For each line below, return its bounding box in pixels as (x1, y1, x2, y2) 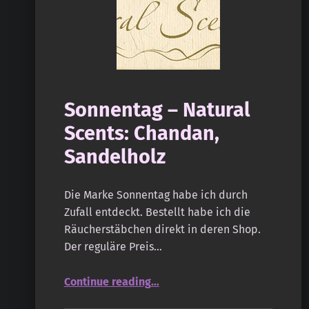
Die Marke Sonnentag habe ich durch (63, 188, 248, 202)
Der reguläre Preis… (63, 240, 162, 254)
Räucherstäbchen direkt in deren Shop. (63, 223, 261, 237)
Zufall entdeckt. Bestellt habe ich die (63, 206, 250, 219)
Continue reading (63, 275, 151, 289)
